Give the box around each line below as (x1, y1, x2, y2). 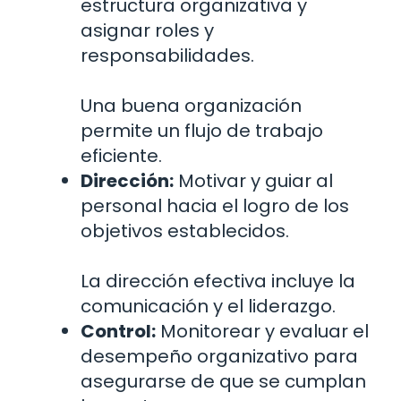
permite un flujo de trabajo (81, 118, 323, 144)
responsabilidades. (81, 43, 254, 69)
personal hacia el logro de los (81, 193, 349, 219)
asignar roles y (81, 18, 214, 44)
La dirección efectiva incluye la (81, 269, 355, 294)
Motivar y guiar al (174, 168, 333, 194)
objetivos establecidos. (81, 218, 289, 244)
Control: (81, 319, 156, 345)
